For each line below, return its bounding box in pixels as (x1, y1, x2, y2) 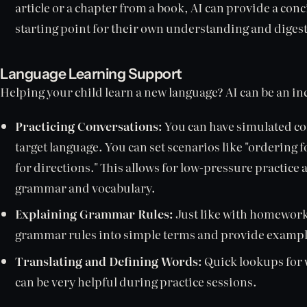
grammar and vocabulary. (15, 178, 156, 196)
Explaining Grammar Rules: (15, 205, 174, 223)
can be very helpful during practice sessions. (15, 273, 258, 291)
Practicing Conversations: (15, 116, 163, 134)
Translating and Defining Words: (15, 252, 203, 270)
